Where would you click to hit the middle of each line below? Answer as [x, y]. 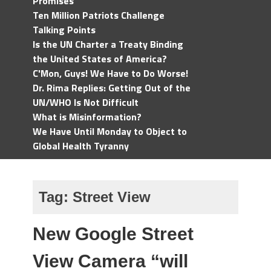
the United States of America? [100, 59]
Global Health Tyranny [81, 146]
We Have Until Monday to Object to [110, 131]
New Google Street [113, 234]
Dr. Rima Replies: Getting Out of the [112, 88]
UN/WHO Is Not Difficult [86, 102]
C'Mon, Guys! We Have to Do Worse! [110, 73]
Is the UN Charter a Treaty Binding [108, 44]
